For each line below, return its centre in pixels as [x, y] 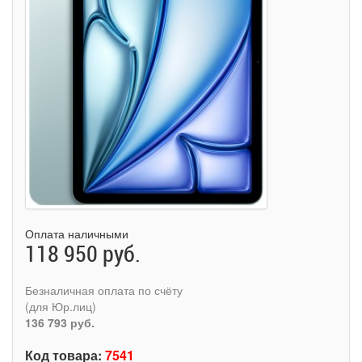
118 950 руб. [83, 253]
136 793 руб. [60, 322]
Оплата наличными [77, 233]
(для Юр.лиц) [61, 306]
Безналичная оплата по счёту [104, 290]
